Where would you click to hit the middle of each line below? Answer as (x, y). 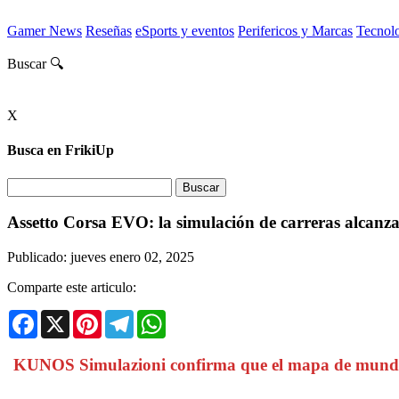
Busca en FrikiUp (61, 151)
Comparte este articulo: (72, 287)
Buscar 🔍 (35, 64)
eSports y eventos (185, 31)
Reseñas (109, 31)
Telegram (160, 316)
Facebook (65, 316)
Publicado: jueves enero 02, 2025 (101, 256)
